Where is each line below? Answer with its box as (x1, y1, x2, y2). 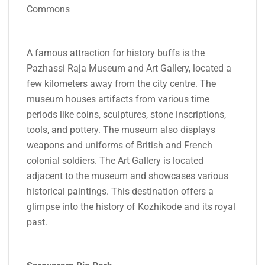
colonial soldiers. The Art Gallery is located (27, 154, 203, 166)
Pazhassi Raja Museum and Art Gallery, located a (27, 62, 231, 74)
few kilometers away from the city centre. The (27, 77, 216, 89)
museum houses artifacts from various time (27, 93, 209, 105)
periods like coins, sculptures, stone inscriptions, (27, 108, 226, 120)
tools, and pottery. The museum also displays (27, 124, 215, 135)
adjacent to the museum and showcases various (27, 170, 228, 182)
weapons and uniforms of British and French (27, 139, 212, 151)
